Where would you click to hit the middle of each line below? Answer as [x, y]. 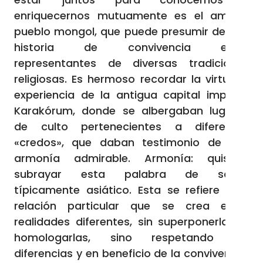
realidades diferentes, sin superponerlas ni [131, 222]
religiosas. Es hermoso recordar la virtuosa [131, 79]
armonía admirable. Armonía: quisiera [131, 158]
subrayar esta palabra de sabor [131, 174]
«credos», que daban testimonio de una [131, 142]
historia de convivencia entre [131, 47]
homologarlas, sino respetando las [131, 237]
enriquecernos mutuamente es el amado [131, 16]
